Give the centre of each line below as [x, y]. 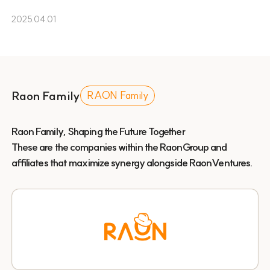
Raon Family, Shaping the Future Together [98, 132]
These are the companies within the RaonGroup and [119, 147]
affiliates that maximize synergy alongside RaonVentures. [132, 163]
